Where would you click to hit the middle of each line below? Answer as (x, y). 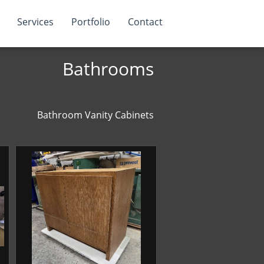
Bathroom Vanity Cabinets (95, 115)
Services (35, 22)
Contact (145, 22)
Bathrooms (108, 69)
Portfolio (91, 22)
